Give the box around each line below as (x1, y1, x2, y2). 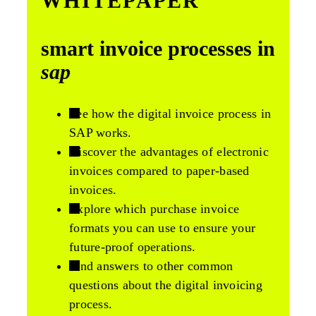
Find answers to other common (69, 259, 233, 274)
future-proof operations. (69, 240, 196, 255)
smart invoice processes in (41, 37, 275, 61)
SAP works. (69, 126, 132, 140)
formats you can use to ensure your (69, 221, 256, 236)
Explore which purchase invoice (69, 202, 240, 217)
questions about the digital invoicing (69, 278, 262, 293)
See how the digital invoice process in (69, 107, 272, 121)
